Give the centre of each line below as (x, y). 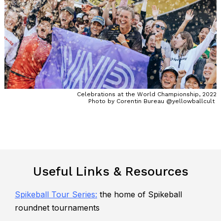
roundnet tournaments (57, 207)
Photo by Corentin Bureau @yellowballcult (152, 101)
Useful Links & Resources (110, 171)
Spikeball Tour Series (55, 194)
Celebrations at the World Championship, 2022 (147, 94)
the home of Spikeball (140, 194)
